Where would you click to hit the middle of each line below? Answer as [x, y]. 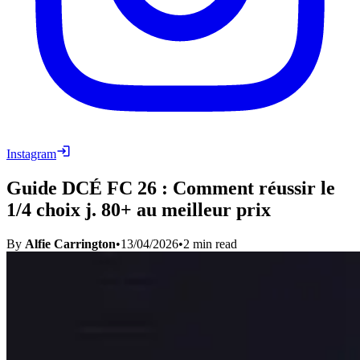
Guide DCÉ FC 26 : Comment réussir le [171, 188]
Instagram [31, 153]
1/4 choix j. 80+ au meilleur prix [139, 209]
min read [213, 243]
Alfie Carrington [70, 243]
